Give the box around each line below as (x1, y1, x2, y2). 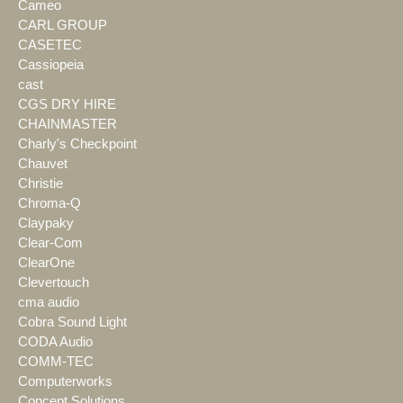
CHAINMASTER (18, 116, 117, 131)
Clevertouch (18, 274, 89, 290)
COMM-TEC (18, 354, 94, 369)
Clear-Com (18, 235, 83, 250)
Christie (18, 175, 63, 191)
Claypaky (18, 215, 74, 230)
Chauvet (18, 156, 67, 171)
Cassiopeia (18, 57, 84, 72)
